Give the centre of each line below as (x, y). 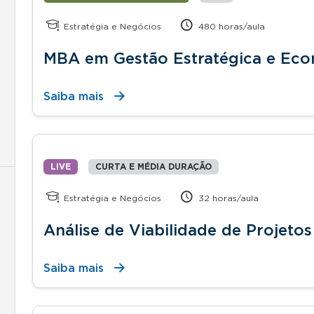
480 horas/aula (231, 26)
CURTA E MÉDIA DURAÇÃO (153, 166)
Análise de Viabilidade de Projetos (178, 230)
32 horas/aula (227, 198)
